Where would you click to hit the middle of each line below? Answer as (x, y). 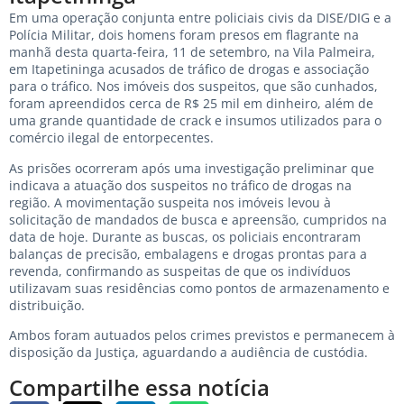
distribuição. (47, 305)
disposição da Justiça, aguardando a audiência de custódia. (188, 352)
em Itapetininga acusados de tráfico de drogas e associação (189, 69)
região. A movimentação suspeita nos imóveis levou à (170, 202)
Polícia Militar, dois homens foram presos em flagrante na (184, 35)
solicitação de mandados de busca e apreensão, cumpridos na (198, 219)
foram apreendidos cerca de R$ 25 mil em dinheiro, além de (191, 104)
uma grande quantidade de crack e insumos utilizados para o (195, 121)
